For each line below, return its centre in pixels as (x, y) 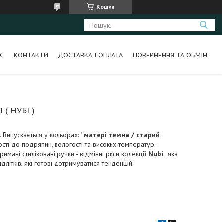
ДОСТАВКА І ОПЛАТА (90, 55)
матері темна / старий (122, 135)
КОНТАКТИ (31, 55)
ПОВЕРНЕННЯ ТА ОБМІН (170, 55)
